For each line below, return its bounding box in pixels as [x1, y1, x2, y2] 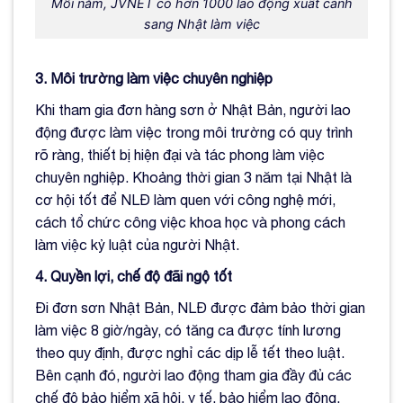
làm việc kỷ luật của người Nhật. [35, 237, 239, 254]
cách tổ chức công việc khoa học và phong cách [35, 214, 345, 231]
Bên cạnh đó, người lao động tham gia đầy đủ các [35, 367, 352, 384]
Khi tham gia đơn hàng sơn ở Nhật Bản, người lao [35, 102, 351, 119]
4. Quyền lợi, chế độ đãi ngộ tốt [35, 268, 232, 285]
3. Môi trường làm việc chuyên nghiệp [35, 70, 273, 87]
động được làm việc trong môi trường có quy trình [35, 124, 353, 141]
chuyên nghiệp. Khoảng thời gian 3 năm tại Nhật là [35, 169, 352, 186]
